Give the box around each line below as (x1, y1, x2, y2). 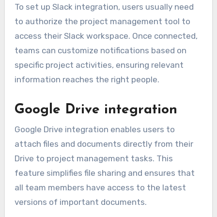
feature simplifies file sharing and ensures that (14, 168, 195, 178)
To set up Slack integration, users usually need (14, 2, 194, 12)
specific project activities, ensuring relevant (14, 60, 184, 70)
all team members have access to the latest (14, 182, 186, 192)
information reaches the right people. (14, 75, 159, 85)
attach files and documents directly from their (14, 139, 193, 149)
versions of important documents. (14, 197, 147, 207)
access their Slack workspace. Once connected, (14, 31, 198, 41)
